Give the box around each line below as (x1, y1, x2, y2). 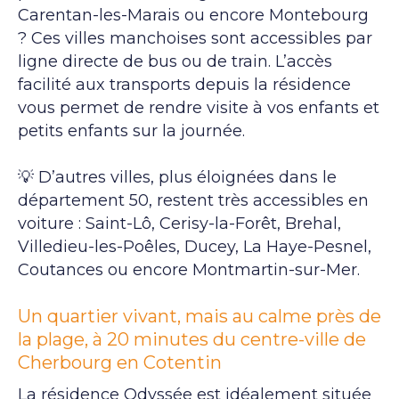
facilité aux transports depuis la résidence (18, 74, 351, 94)
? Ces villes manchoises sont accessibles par (18, 28, 372, 48)
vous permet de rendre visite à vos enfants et (18, 97, 379, 118)
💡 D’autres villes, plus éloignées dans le (18, 167, 337, 187)
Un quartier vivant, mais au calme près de (18, 305, 381, 327)
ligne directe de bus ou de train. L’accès (18, 51, 332, 71)
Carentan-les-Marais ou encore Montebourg (18, 4, 369, 25)
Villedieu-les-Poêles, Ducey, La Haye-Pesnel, (18, 236, 371, 256)
